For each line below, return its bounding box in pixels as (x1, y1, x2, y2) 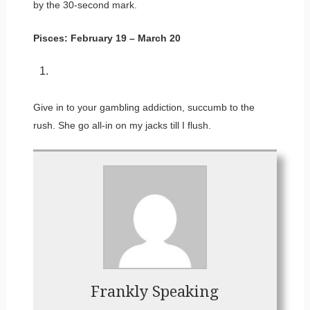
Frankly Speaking (91, 282, 219, 300)
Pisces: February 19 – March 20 (33, 32, 181, 44)
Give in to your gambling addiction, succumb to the (33, 101, 255, 113)
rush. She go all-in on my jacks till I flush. (33, 119, 211, 131)
